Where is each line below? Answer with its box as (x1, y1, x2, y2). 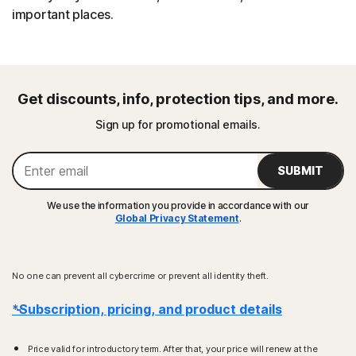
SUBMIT (277, 163, 323, 177)
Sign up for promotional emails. (95, 117, 261, 131)
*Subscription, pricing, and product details (12, 300, 282, 317)
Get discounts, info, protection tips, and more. (17, 90, 339, 107)
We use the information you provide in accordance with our (47, 199, 309, 211)
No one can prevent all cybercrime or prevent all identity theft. (12, 269, 269, 281)
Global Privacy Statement (114, 211, 239, 224)
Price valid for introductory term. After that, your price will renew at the (28, 342, 318, 354)
